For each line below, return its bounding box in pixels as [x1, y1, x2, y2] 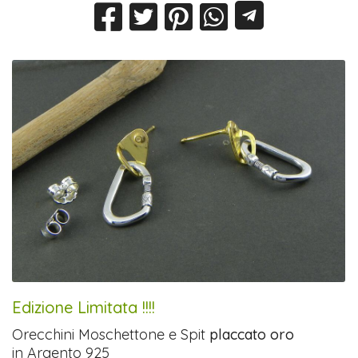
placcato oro [205, 324, 295, 344]
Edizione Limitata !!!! [12, 296, 156, 317]
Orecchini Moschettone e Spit [12, 324, 206, 344]
